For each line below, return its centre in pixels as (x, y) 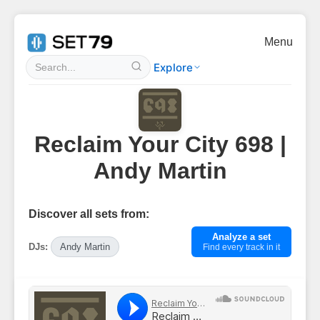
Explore (174, 67)
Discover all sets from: (89, 214)
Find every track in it (241, 247)
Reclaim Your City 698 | (160, 144)
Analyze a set (241, 237)
